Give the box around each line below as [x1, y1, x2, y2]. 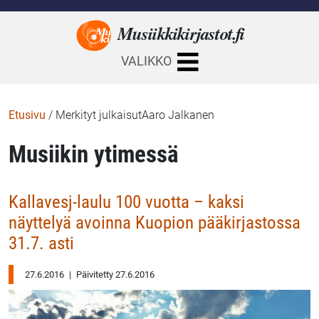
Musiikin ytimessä [9, 141, 179, 168]
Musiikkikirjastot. [117, 21, 236, 46]
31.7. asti [9, 233, 74, 253]
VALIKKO [120, 54, 172, 69]
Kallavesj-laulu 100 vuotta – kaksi [9, 192, 244, 212]
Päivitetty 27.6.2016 [74, 269, 155, 280]
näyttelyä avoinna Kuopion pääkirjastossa [9, 212, 300, 233]
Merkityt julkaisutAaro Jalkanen [56, 108, 214, 122]
